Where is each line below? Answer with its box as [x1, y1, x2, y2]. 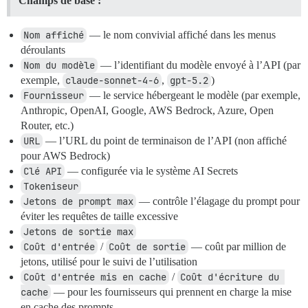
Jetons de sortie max [23, 225, 133, 239]
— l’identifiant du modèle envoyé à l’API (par [98, 59, 300, 71]
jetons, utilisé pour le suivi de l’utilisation [21, 256, 197, 268]
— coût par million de [188, 241, 286, 253]
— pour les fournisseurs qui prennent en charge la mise [51, 286, 291, 298]
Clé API [23, 165, 62, 178]
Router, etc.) [21, 120, 74, 132]
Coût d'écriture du [180, 271, 279, 284]
